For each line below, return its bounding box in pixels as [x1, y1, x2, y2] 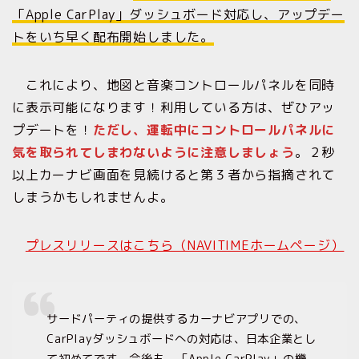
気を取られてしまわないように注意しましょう [12, 143, 295, 161]
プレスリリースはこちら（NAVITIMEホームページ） [25, 236, 345, 254]
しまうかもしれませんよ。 [12, 188, 174, 206]
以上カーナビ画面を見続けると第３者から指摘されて [12, 165, 336, 184]
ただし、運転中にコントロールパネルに [92, 120, 336, 139]
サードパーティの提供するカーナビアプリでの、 [46, 311, 307, 328]
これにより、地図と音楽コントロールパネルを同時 [12, 75, 336, 94]
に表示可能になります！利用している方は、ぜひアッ [12, 98, 336, 116]
